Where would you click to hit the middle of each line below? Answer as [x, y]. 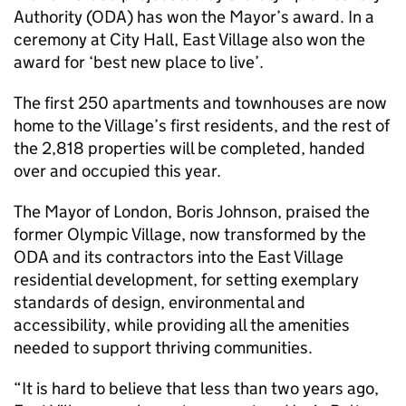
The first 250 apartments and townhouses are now [200, 103]
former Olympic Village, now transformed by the [190, 234]
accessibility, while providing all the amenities [182, 325]
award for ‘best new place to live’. [139, 62]
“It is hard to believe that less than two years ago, [196, 388]
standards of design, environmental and [159, 302]
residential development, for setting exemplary [186, 280]
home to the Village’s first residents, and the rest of [202, 126]
